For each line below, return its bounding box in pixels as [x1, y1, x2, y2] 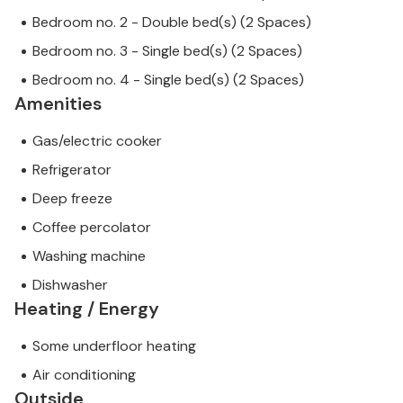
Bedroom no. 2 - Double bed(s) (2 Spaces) [32, 13, 311, 32]
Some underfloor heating [32, 336, 196, 356]
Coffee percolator [32, 218, 151, 237]
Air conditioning [32, 365, 136, 385]
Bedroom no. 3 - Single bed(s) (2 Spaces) [32, 41, 302, 61]
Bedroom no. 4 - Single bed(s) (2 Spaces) [32, 70, 304, 90]
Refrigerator [32, 160, 112, 180]
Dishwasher [32, 275, 108, 295]
